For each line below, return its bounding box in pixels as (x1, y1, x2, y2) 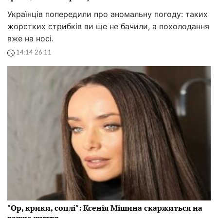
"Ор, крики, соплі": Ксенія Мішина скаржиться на (7, 202, 202, 213)
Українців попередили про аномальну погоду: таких (7, 9, 208, 19)
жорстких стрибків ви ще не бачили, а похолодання (7, 21, 209, 31)
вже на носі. (7, 33, 54, 43)
